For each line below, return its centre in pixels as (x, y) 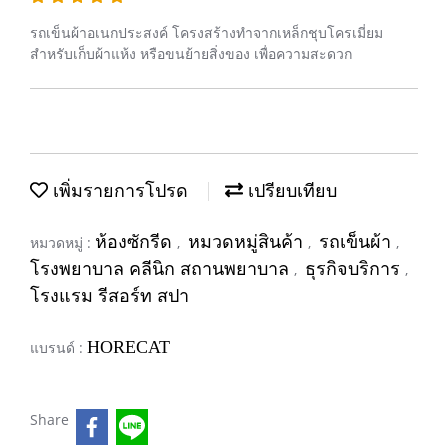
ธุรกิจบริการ (355, 269)
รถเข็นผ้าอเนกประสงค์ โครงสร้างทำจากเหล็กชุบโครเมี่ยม (206, 32)
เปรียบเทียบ (290, 191)
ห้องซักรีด (136, 242)
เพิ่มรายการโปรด (118, 191)
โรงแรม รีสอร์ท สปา (109, 296)
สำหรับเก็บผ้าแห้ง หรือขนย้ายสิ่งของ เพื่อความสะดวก (191, 53)
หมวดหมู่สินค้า (248, 242)
